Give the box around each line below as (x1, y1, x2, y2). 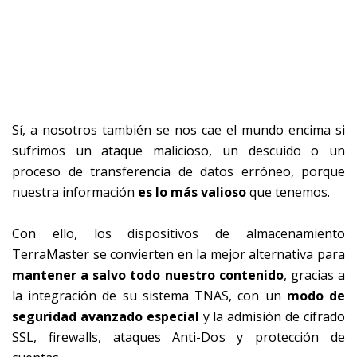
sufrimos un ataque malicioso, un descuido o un (12, 141, 345, 159)
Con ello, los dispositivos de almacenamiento (12, 224, 345, 242)
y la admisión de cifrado (202, 307, 346, 325)
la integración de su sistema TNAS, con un (12, 286, 287, 304)
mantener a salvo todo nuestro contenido (12, 265, 284, 284)
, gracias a (283, 265, 346, 284)
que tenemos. (246, 182, 330, 201)
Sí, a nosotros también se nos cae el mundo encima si (12, 120, 345, 139)
